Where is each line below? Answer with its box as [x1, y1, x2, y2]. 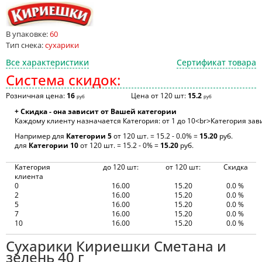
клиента [15, 171, 43, 181]
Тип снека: [6, 40, 43, 50]
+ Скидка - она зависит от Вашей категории [15, 106, 177, 116]
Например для [15, 131, 66, 141]
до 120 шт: [102, 162, 139, 172]
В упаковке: [6, 29, 48, 39]
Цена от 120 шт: [131, 91, 188, 101]
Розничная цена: [6, 91, 67, 101]
